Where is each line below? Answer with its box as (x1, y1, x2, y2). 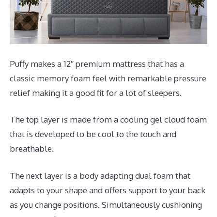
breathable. (10, 143, 54, 154)
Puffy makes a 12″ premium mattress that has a (10, 58, 184, 69)
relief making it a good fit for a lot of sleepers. (10, 87, 182, 98)
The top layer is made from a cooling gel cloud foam (10, 114, 207, 125)
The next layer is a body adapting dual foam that (10, 170, 190, 181)
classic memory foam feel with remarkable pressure (10, 73, 206, 83)
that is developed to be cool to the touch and (10, 129, 176, 139)
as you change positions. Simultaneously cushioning (10, 199, 202, 210)
